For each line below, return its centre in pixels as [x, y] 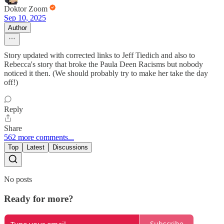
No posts [18, 179]
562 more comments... [39, 137]
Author [17, 28]
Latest [35, 147]
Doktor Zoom [26, 9]
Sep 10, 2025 [25, 18]
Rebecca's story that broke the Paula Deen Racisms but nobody [103, 64]
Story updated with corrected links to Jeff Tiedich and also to [99, 55]
